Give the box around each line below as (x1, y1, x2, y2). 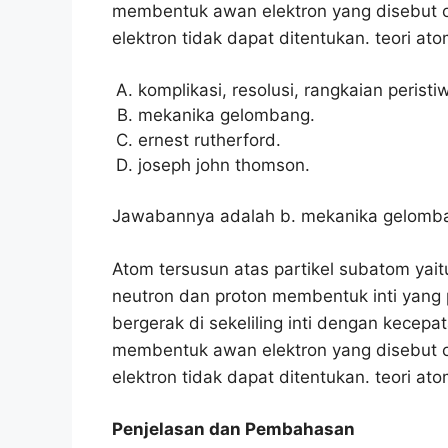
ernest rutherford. (137, 129, 281, 150)
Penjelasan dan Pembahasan (112, 419, 355, 440)
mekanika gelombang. (137, 104, 315, 125)
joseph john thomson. (137, 154, 310, 175)
